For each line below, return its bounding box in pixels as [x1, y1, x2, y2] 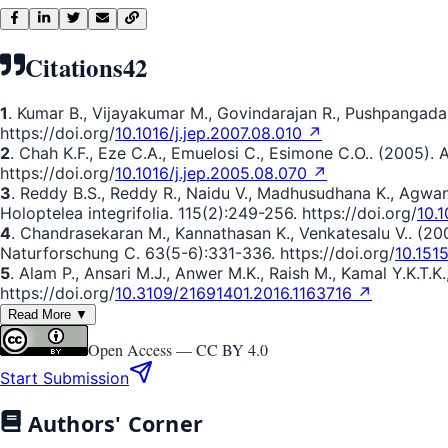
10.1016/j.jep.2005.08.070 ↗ [115, 163, 327, 184]
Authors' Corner [21, 409, 204, 439]
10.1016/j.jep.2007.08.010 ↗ [115, 123, 322, 144]
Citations [24, 48, 124, 85]
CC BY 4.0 [196, 339, 268, 361]
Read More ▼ [8, 307, 88, 323]
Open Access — [88, 339, 196, 361]
